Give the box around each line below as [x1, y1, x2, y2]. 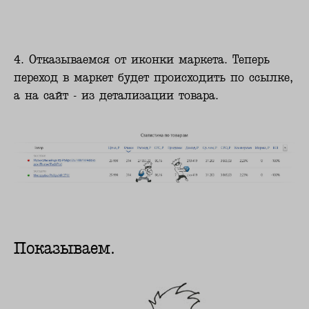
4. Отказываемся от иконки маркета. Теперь [14, 52, 270, 67]
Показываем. [14, 238, 115, 259]
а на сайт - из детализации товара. [14, 88, 219, 103]
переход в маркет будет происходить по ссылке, [14, 70, 293, 85]
